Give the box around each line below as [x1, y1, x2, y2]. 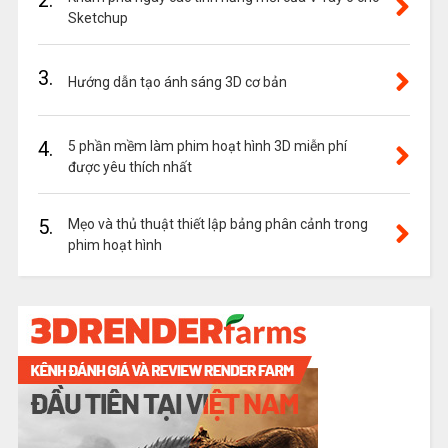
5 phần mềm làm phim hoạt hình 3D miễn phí [67, 138, 347, 154]
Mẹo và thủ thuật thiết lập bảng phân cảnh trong [67, 216, 368, 232]
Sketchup [67, 10, 128, 26]
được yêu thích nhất [67, 159, 192, 175]
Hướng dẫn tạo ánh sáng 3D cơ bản [67, 74, 287, 90]
